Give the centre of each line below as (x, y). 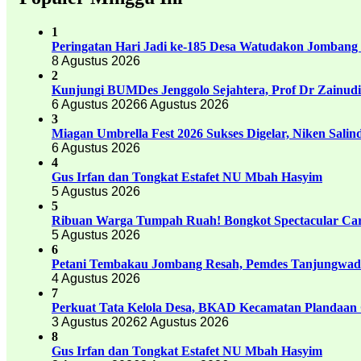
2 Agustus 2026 (185, 322)
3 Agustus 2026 (96, 322)
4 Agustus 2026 (96, 278)
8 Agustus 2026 (96, 60)
